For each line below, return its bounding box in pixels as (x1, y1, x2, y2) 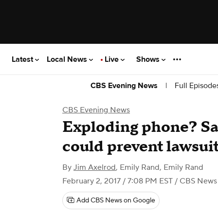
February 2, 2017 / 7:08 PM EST (62, 176, 173, 186)
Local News (47, 54, 89, 64)
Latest (12, 54, 35, 64)
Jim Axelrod (73, 163, 116, 172)
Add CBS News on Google (76, 196, 155, 205)
